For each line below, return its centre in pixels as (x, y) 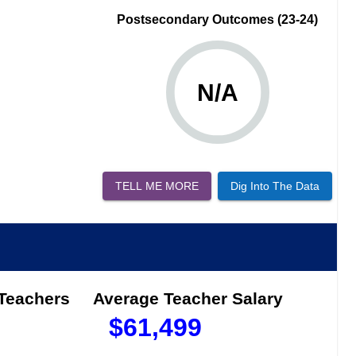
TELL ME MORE (157, 186)
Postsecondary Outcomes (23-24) (218, 19)
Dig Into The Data (275, 186)
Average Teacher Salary (188, 299)
